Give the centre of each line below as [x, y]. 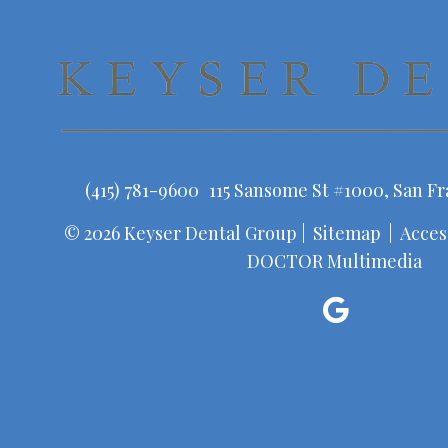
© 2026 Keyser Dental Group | [186, 232]
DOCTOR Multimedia [334, 260]
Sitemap [346, 232]
